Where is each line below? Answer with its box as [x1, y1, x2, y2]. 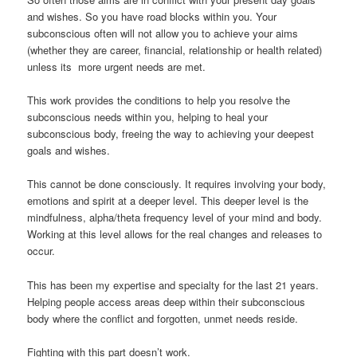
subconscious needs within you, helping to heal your [27, 109, 269, 125]
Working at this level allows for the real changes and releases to [27, 226, 323, 242]
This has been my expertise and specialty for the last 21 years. [27, 277, 320, 292]
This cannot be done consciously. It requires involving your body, [27, 176, 327, 192]
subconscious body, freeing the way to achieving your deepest [27, 126, 315, 142]
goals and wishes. [27, 143, 111, 159]
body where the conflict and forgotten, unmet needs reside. [27, 310, 299, 326]
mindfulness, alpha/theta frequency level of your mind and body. [27, 210, 323, 226]
